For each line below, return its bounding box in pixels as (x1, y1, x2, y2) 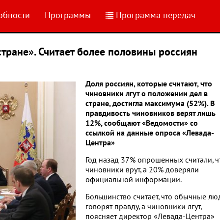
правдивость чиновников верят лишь (85, 109, 216, 118)
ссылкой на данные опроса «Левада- (85, 129, 214, 137)
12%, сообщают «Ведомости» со (85, 119, 198, 128)
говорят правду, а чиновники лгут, (85, 202, 201, 211)
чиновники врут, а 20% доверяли (85, 165, 199, 174)
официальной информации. (85, 175, 182, 184)
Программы (45, 10, 91, 21)
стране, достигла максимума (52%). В (85, 99, 215, 108)
